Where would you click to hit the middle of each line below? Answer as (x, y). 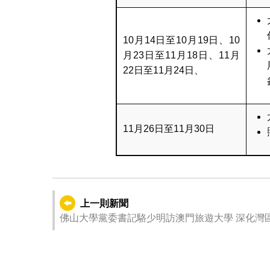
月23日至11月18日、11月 (181, 55)
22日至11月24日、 (163, 70)
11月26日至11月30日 (169, 128)
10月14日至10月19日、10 (181, 40)
